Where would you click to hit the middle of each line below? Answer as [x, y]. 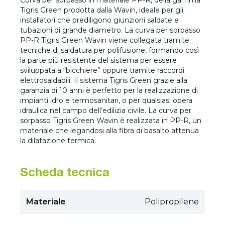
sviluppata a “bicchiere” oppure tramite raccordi [102, 71]
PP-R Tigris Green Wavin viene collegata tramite [105, 40]
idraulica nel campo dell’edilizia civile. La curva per [106, 111]
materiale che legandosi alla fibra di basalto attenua [109, 131]
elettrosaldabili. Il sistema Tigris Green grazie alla [104, 81]
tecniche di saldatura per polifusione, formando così [109, 50]
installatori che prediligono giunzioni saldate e [99, 20]
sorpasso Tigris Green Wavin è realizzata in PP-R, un [111, 121]
